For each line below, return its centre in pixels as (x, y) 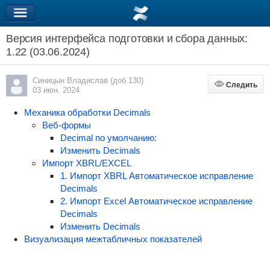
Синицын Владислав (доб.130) (88, 80)
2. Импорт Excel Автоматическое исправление (156, 201)
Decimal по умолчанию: (108, 138)
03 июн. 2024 (56, 90)
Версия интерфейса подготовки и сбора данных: (127, 39)
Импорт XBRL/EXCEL (86, 163)
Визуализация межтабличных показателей (113, 239)
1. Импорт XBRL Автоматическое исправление (156, 176)
